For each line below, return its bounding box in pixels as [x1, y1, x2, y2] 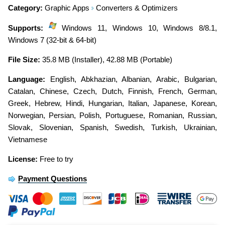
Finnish [128, 86, 152, 95]
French [158, 86, 181, 95]
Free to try [38, 154, 73, 163]
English [50, 74, 74, 83]
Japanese [153, 98, 185, 107]
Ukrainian [184, 123, 215, 132]
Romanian [148, 110, 182, 120]
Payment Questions [18, 174, 87, 183]
